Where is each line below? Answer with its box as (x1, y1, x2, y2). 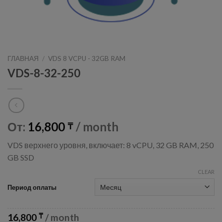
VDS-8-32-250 (7, 66, 80, 80)
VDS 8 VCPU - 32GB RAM (48, 55, 126, 62)
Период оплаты (7, 183, 56, 191)
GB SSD (7, 153, 34, 163)
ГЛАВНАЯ (7, 55, 39, 62)
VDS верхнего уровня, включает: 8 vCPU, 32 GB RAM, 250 (7, 140, 214, 150)
